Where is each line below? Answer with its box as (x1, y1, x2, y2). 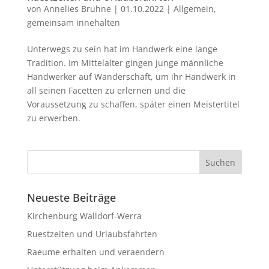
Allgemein (173, 2, 214, 14)
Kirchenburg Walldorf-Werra (26, 210, 142, 222)
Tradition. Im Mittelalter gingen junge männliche (26, 56, 223, 68)
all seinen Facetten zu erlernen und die (26, 84, 186, 96)
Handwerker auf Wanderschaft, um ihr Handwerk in (26, 70, 236, 82)
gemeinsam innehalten (26, 16, 120, 28)
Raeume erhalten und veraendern (26, 246, 165, 258)
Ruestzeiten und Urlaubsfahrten (26, 228, 157, 240)
